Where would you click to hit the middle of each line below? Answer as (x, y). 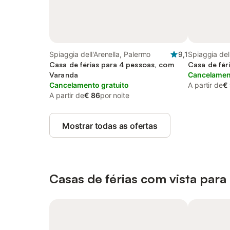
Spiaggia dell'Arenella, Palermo (100, 54)
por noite (114, 95)
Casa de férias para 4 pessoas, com (112, 64)
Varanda (64, 75)
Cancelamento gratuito (89, 85)
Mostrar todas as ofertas (110, 126)
